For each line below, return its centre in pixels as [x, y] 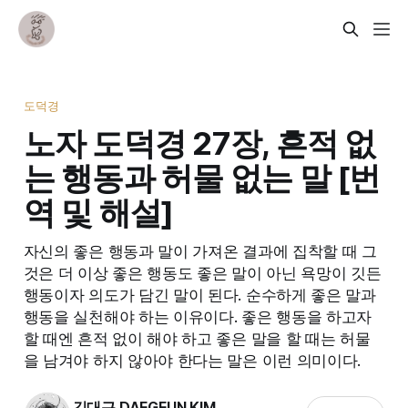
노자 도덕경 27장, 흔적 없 [199, 143]
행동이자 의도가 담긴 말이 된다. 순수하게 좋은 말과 [199, 294]
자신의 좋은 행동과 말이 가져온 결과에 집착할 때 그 [200, 250]
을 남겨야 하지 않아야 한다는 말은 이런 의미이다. [192, 360]
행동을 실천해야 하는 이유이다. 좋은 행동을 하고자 [198, 316]
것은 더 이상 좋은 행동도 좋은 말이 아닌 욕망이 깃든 [202, 272]
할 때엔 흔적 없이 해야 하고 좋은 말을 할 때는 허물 [197, 338]
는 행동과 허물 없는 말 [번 [202, 177]
